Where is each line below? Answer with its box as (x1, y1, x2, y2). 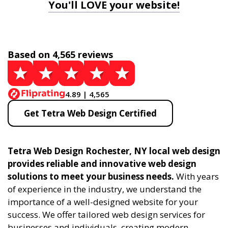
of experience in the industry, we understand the (8, 183, 202, 195)
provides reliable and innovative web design (8, 158, 196, 169)
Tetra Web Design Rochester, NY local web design (8, 145, 220, 157)
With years (174, 170, 219, 182)
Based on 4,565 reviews (8, 48, 113, 61)
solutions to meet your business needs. (8, 170, 174, 182)
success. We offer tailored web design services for (8, 209, 205, 220)
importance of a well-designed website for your (8, 196, 198, 208)
